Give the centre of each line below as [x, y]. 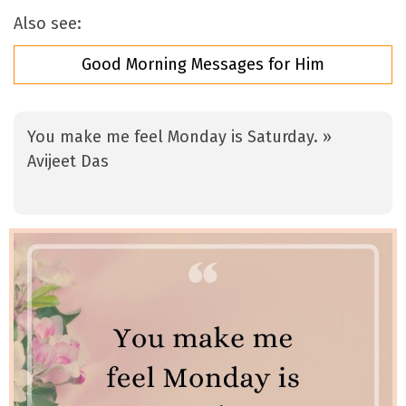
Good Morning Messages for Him [203, 65]
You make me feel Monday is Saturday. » [179, 137]
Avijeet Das [68, 162]
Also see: [48, 24]
